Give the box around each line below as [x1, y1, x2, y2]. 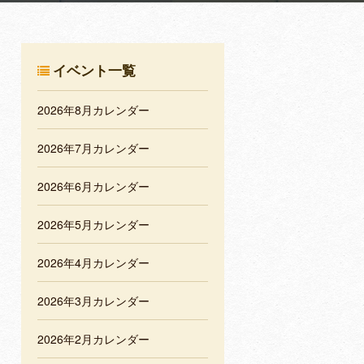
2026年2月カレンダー [37, 331, 149, 348]
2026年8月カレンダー [37, 102, 149, 119]
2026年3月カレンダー [37, 292, 149, 310]
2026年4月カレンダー [37, 254, 149, 271]
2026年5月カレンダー [37, 216, 149, 233]
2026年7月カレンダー [37, 140, 149, 157]
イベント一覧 [53, 60, 136, 80]
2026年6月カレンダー [37, 178, 149, 195]
